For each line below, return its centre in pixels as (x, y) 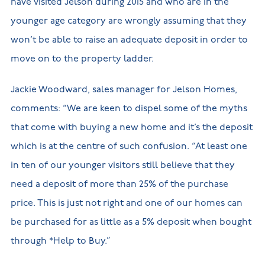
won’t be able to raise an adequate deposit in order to (129, 40)
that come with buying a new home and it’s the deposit (131, 128)
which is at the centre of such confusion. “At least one (129, 147)
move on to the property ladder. (82, 59)
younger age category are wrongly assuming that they (128, 21)
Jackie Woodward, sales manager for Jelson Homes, (124, 90)
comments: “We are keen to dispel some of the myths (129, 109)
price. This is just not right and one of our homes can (126, 203)
